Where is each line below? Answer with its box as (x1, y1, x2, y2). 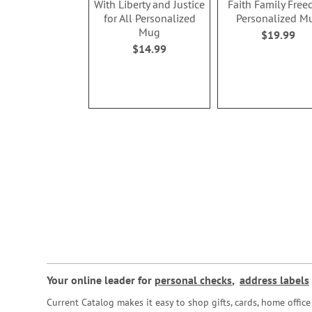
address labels (240, 273, 309, 287)
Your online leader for (47, 273, 155, 287)
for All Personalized (103, 11, 196, 26)
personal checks (155, 273, 232, 287)
